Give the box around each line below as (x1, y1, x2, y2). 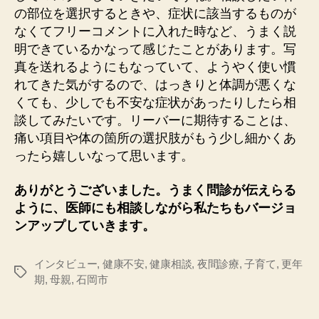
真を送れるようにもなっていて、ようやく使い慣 (14, 60, 296, 75)
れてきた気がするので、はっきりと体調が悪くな (14, 78, 296, 93)
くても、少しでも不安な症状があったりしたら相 (14, 95, 296, 110)
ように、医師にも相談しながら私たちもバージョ (14, 200, 296, 215)
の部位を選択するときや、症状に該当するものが (14, 6, 296, 21)
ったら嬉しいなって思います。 (14, 149, 194, 164)
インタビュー (34, 257, 98, 270)
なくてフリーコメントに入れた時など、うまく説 (14, 24, 296, 39)
